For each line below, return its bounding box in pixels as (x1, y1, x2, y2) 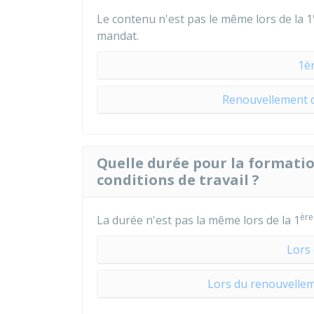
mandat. (97, 28, 139, 43)
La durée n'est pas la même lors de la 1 (97, 212, 300, 228)
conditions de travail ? (97, 170, 259, 189)
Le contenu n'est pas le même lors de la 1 (97, 11, 313, 27)
